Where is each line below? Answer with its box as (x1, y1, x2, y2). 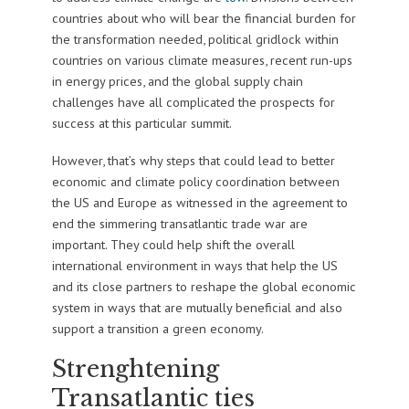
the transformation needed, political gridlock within (51, 30, 339, 48)
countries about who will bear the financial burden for (51, 9, 356, 27)
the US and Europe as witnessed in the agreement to (51, 194, 348, 212)
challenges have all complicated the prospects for (51, 93, 335, 111)
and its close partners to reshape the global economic (51, 278, 356, 296)
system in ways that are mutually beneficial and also (51, 299, 342, 317)
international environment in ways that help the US (51, 257, 338, 275)
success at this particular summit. (51, 114, 232, 132)
